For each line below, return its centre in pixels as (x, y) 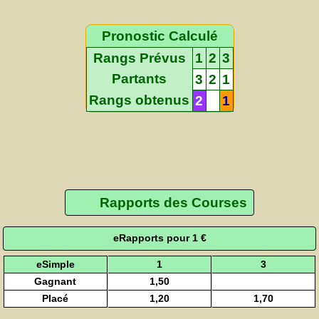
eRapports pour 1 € (159, 238)
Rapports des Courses (173, 203)
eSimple (55, 264)
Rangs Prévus (139, 58)
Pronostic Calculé (159, 36)
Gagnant (56, 281)
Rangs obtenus (139, 100)
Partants (139, 78)
